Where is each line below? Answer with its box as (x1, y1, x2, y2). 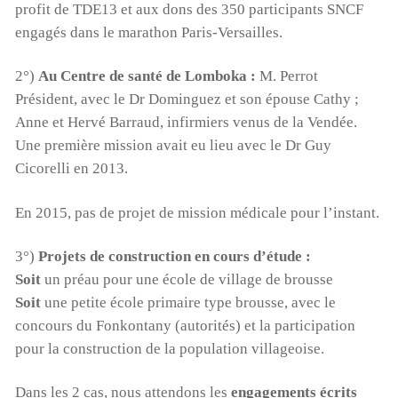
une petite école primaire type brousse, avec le (40, 294, 336, 312)
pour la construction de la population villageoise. (14, 340, 324, 358)
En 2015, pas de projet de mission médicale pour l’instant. (14, 203, 379, 221)
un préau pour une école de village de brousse (40, 271, 333, 289)
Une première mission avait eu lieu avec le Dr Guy (14, 137, 331, 155)
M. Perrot (255, 68, 318, 85)
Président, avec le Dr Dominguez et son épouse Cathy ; (14, 91, 359, 108)
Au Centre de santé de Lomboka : (37, 68, 256, 85)
